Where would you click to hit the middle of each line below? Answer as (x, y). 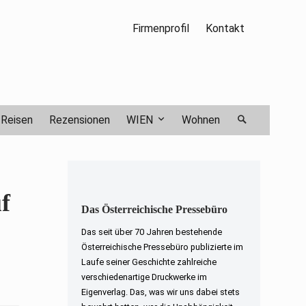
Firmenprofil (161, 28)
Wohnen (200, 120)
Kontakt (225, 28)
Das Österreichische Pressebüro (154, 209)
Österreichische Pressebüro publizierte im (162, 247)
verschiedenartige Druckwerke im (144, 277)
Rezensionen (80, 120)
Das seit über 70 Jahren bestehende (151, 232)
